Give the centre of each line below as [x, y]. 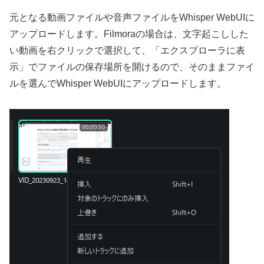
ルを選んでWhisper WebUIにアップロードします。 [118, 83]
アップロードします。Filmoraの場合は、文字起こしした [129, 34]
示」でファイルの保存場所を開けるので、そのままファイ [132, 67]
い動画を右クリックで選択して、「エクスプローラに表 [127, 50]
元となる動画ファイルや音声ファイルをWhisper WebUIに [132, 17]
